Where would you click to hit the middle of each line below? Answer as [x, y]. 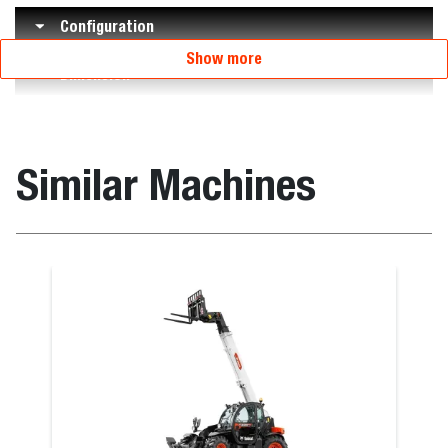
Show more [224, 58]
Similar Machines [166, 183]
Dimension [95, 74]
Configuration [107, 26]
